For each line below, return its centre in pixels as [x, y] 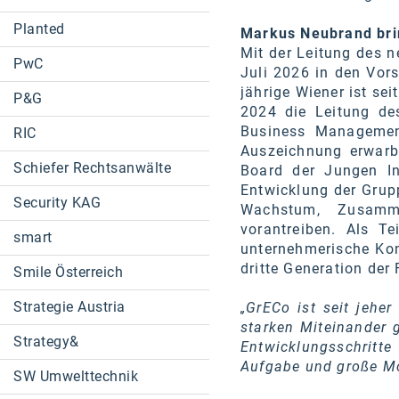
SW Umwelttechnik [76, 376]
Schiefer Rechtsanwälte [92, 168]
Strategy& [46, 342]
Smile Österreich [68, 272]
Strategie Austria [69, 307]
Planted [39, 29]
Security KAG [57, 203]
